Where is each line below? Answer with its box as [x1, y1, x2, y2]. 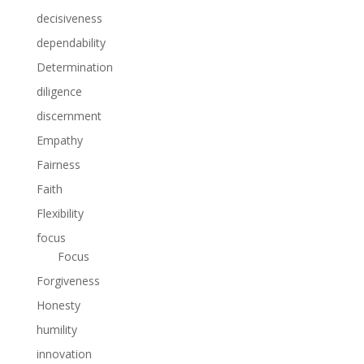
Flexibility [36, 206, 84, 222]
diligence [36, 84, 82, 100]
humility [36, 322, 77, 338]
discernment [36, 108, 102, 124]
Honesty [36, 297, 80, 314]
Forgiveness [36, 273, 100, 289]
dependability [36, 35, 106, 51]
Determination [36, 59, 113, 76]
